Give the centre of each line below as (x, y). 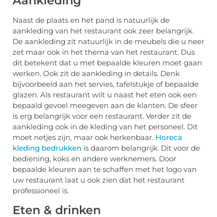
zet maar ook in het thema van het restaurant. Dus (104, 52)
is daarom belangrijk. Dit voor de (141, 148)
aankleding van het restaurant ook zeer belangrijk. (103, 31)
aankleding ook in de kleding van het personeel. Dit (105, 127)
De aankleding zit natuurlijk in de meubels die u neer (108, 42)
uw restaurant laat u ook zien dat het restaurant (99, 180)
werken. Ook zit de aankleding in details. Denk (96, 74)
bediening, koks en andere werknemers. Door (94, 159)
